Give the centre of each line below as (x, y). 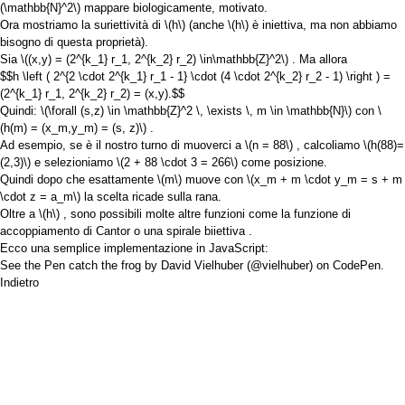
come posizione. (283, 162)
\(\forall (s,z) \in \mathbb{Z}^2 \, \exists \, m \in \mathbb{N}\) (196, 110)
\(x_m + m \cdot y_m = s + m (325, 179)
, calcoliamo (328, 145)
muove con (214, 179)
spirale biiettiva (206, 231)
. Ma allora (318, 59)
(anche (207, 24)
